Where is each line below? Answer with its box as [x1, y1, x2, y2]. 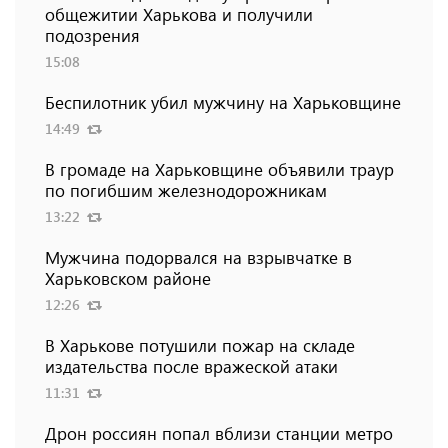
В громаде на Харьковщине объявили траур [45, 158, 394, 181]
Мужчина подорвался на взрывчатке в [45, 246, 352, 269]
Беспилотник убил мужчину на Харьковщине [45, 91, 401, 114]
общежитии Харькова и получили [45, 3, 313, 26]
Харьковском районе [45, 267, 211, 290]
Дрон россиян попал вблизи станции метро [45, 422, 393, 445]
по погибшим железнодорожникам [45, 179, 327, 202]
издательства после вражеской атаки [45, 355, 338, 378]
